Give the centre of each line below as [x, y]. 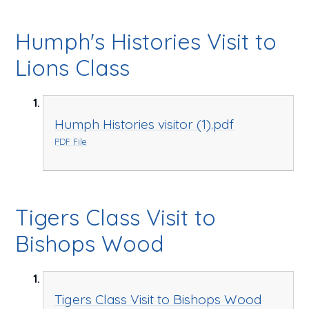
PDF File [71, 141]
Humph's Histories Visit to [146, 41]
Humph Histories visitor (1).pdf [144, 124]
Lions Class [73, 68]
